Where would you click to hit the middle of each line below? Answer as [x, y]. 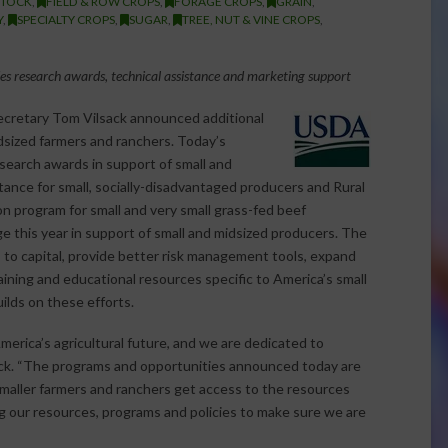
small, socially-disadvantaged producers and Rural [211, 186]
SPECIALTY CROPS [65, 19]
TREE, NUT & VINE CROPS [250, 19]
